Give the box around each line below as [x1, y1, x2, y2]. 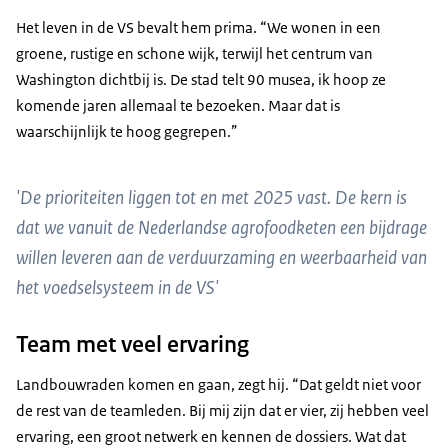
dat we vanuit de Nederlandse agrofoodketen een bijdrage [16, 215, 427, 241]
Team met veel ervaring [16, 329, 249, 360]
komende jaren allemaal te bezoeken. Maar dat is [16, 95, 340, 115]
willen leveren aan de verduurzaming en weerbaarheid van [16, 245, 427, 271]
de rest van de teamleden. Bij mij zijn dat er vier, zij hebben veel [16, 401, 429, 421]
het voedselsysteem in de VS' [16, 275, 219, 301]
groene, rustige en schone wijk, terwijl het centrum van [16, 43, 373, 63]
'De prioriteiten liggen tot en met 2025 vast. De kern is [16, 185, 407, 211]
